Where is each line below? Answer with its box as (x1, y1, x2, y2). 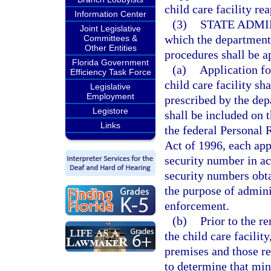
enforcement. (165, 199, 229, 212)
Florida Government (72, 57, 149, 67)
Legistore (93, 106, 128, 116)
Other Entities (84, 43, 137, 53)
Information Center (74, 9, 146, 19)
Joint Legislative (80, 24, 141, 33)
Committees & (83, 33, 137, 43)
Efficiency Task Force (70, 67, 151, 77)
